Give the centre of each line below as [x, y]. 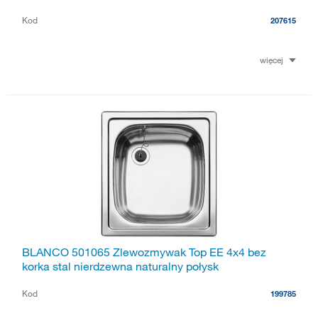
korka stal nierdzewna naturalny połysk [120, 267]
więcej [272, 60]
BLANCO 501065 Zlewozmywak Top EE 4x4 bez [144, 252]
